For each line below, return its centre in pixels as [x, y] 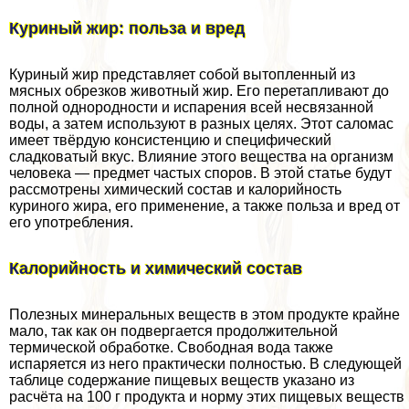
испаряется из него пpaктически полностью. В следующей [205, 364]
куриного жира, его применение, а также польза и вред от [204, 206]
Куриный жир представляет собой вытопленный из [182, 75]
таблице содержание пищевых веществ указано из [182, 381]
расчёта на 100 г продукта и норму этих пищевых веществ [207, 397]
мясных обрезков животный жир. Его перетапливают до [199, 91]
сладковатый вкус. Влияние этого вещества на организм [201, 157]
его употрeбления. [71, 223]
